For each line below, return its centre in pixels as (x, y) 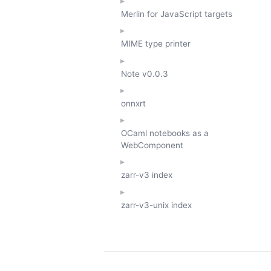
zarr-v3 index (147, 175)
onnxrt (133, 103)
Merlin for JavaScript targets (177, 14)
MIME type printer (156, 44)
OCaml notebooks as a (165, 133)
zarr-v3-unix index (156, 205)
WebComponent (152, 145)
